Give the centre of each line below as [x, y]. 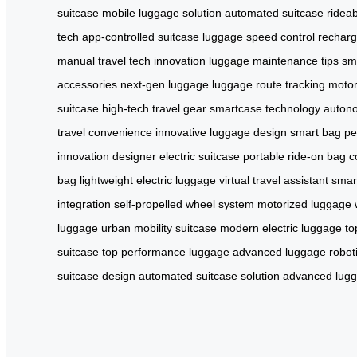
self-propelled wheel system [184, 204]
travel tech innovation [152, 60]
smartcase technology [265, 108]
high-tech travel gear [154, 108]
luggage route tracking [269, 84]
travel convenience [105, 132]
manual [76, 60]
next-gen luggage [165, 84]
